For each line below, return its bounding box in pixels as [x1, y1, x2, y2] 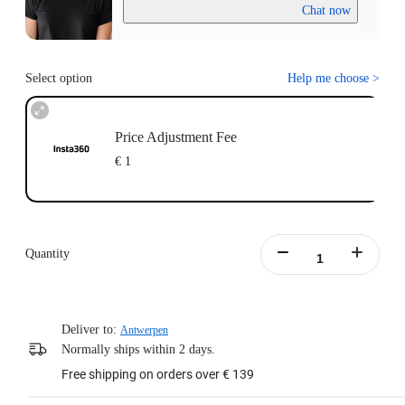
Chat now [302, 4, 351, 18]
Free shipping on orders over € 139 [61, 367, 254, 382]
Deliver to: [61, 323, 117, 337]
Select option [25, 71, 92, 86]
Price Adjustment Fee [114, 128, 237, 145]
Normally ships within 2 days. [61, 343, 215, 357]
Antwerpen [120, 324, 168, 337]
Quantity [25, 247, 70, 261]
